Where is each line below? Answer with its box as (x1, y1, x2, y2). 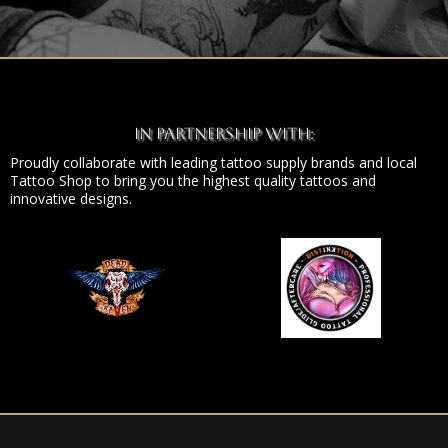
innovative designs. (10, 189, 132, 208)
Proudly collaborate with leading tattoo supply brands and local (10, 153, 417, 172)
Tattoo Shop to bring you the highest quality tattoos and (10, 171, 376, 190)
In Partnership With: (134, 124, 314, 143)
